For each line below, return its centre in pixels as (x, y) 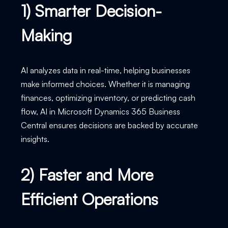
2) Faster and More (87, 174)
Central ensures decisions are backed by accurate (109, 125)
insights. (36, 139)
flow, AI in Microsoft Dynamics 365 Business (100, 111)
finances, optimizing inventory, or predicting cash (108, 97)
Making (46, 35)
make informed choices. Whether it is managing (105, 84)
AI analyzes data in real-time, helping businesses (105, 70)
